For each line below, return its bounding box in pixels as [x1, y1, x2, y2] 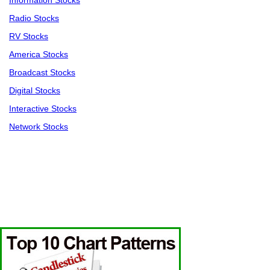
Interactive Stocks [9, 104, 77, 114]
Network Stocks [9, 122, 68, 132]
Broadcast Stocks [9, 67, 75, 78]
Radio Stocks [9, 13, 59, 24]
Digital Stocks [9, 86, 60, 96]
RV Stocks [9, 31, 48, 42]
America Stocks [9, 49, 68, 60]
